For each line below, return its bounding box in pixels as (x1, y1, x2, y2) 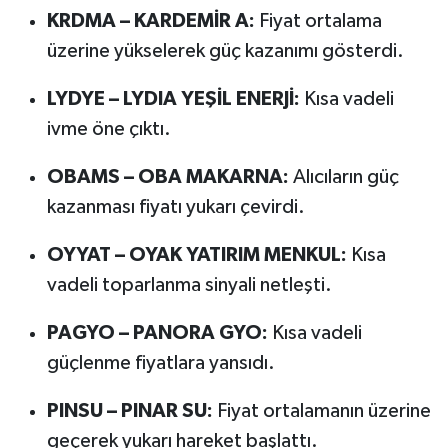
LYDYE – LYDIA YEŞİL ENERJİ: (46, 89, 300, 110)
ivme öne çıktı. (46, 119, 171, 140)
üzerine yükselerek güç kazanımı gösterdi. (46, 41, 404, 62)
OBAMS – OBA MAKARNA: (46, 167, 289, 188)
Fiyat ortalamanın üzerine (212, 401, 431, 422)
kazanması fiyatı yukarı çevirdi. (46, 197, 305, 218)
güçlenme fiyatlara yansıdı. (46, 353, 275, 374)
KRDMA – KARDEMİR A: (46, 11, 255, 32)
